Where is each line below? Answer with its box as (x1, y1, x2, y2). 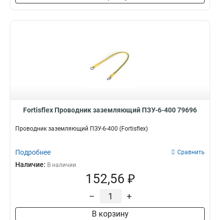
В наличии (47, 162, 76, 168)
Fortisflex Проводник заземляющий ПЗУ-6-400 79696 (23, 106, 197, 114)
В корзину (91, 209, 129, 219)
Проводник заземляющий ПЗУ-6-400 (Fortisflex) (15, 125, 148, 132)
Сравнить (177, 149, 205, 156)
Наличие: (15, 161, 47, 168)
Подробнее (15, 148, 51, 156)
